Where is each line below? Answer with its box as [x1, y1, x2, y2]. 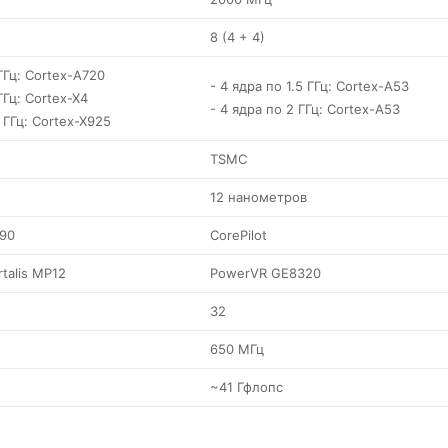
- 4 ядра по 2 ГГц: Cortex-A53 [210, 101, 400, 117]
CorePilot [210, 227, 267, 243]
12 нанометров [210, 189, 307, 205]
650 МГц [210, 341, 264, 357]
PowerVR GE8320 [210, 265, 321, 281]
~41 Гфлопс [210, 379, 283, 395]
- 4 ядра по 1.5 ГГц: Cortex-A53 [210, 78, 409, 94]
